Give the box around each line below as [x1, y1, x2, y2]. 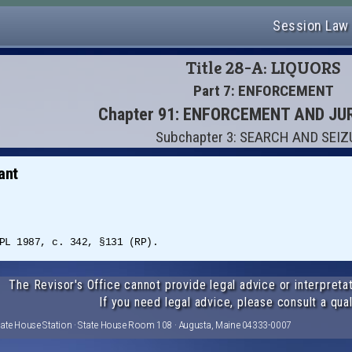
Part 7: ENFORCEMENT [193, 82, 335, 100]
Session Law [273, 17, 349, 34]
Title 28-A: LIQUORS [186, 57, 342, 79]
